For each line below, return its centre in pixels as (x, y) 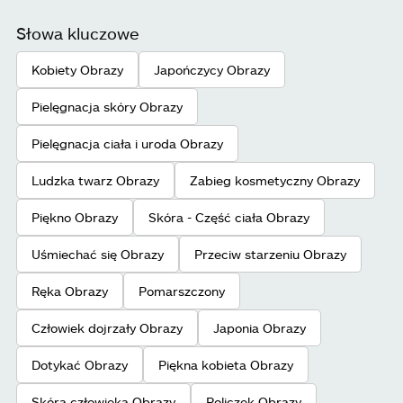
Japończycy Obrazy (212, 70)
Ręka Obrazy (70, 291)
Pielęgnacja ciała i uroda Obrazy (127, 144)
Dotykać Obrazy (80, 365)
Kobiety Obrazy (77, 70)
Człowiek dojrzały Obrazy (107, 328)
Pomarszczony (182, 291)
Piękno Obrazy (75, 218)
